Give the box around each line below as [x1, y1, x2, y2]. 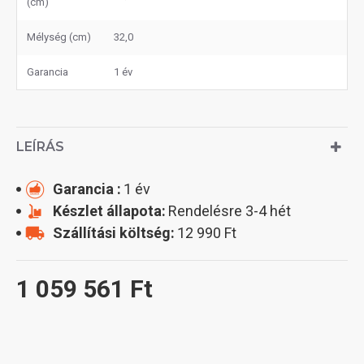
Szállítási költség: [53, 224, 175, 241]
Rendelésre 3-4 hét [168, 202, 291, 219]
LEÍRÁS [16, 139, 64, 154]
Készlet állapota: [53, 202, 166, 219]
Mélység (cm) [27, 31, 91, 43]
